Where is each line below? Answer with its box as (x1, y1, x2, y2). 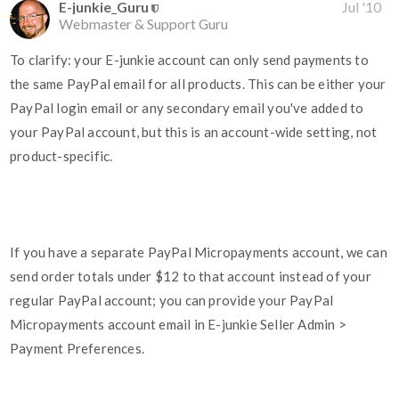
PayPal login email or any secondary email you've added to (10, 100, 364, 117)
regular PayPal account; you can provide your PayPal (10, 292, 334, 309)
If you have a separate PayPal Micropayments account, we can (10, 244, 387, 261)
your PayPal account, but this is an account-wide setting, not (10, 124, 378, 141)
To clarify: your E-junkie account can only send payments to (10, 52, 369, 69)
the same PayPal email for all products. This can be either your (10, 76, 387, 93)
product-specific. (10, 148, 113, 165)
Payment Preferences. (10, 340, 144, 357)
